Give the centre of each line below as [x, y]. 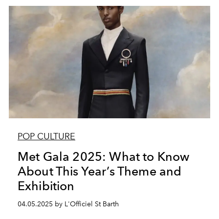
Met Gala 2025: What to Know [103, 156]
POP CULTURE [46, 136]
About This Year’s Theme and [99, 171]
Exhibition [46, 186]
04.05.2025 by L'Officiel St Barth [68, 204]
